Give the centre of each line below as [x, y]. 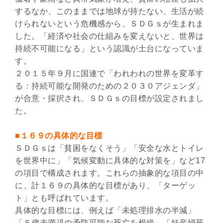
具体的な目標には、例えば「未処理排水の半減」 [105, 210]
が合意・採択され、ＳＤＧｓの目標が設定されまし [110, 98]
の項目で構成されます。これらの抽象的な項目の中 [110, 173]
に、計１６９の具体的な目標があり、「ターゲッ [105, 185]
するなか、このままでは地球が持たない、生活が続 [110, 11]
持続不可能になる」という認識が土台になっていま [110, 48]
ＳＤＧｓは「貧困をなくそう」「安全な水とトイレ [110, 148]
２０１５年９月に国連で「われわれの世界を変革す [110, 73]
